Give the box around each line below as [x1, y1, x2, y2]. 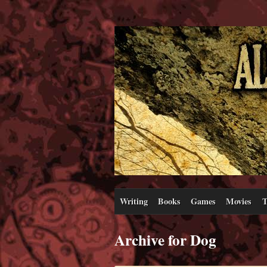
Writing [119, 194, 148, 207]
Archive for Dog [114, 228, 216, 251]
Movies [226, 194, 252, 207]
